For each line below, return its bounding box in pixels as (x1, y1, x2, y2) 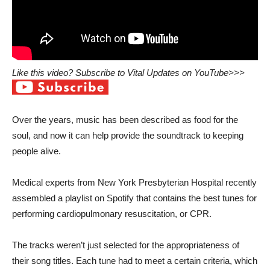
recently (223, 177, 257, 187)
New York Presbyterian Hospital (98, 177, 223, 187)
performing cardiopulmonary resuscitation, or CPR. (12, 208, 212, 219)
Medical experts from (12, 177, 98, 187)
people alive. (12, 145, 61, 156)
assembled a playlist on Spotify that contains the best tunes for (12, 192, 257, 203)
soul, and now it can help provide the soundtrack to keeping (12, 130, 243, 140)
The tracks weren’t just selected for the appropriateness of (12, 239, 239, 250)
